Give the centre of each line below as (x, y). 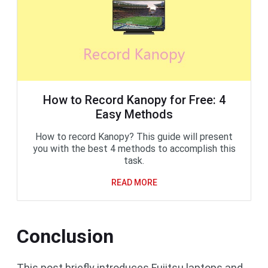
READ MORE (134, 182)
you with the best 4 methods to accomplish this (134, 148)
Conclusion (65, 236)
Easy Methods (134, 114)
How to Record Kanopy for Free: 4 (134, 100)
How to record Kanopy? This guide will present (134, 136)
